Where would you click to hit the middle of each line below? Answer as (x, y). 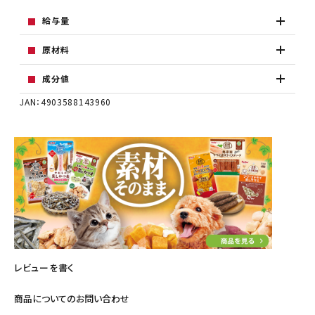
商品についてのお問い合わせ (72, 299)
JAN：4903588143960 (66, 101)
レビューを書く (44, 268)
